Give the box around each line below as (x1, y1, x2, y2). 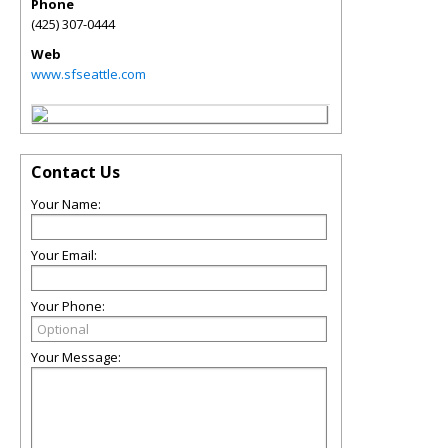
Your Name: (31, 195, 101, 213)
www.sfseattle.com (31, 65, 146, 83)
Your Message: (31, 348, 121, 366)
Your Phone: (31, 297, 105, 315)
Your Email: (31, 246, 97, 264)
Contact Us (31, 161, 120, 183)
